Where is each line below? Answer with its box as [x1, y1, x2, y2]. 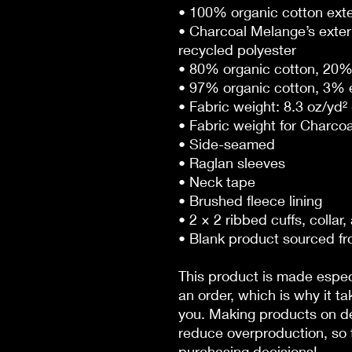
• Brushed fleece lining [178, 191, 322, 209]
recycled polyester [178, 40, 296, 58]
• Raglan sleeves [178, 153, 285, 171]
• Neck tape [178, 172, 255, 190]
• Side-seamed [178, 134, 275, 152]
